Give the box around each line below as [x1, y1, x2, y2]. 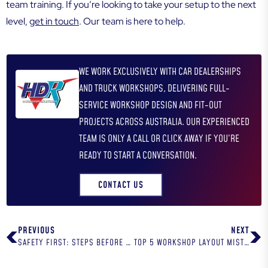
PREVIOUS [18, 224, 55, 237]
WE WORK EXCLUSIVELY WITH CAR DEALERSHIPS [79, 65, 241, 79]
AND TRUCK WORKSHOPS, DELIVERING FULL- [79, 82, 230, 96]
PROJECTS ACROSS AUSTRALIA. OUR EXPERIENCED [79, 115, 249, 129]
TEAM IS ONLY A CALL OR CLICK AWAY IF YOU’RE [79, 132, 239, 146]
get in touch [29, 15, 79, 28]
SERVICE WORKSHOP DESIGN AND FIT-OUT [79, 99, 222, 112]
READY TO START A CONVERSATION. [79, 149, 197, 163]
